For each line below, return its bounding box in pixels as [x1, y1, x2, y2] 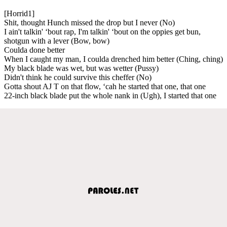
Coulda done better [4, 45, 65, 54]
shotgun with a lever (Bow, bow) [4, 36, 109, 45]
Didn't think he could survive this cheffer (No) [4, 72, 152, 82]
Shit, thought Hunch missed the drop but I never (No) [4, 18, 175, 27]
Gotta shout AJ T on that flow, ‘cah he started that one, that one [4, 82, 206, 91]
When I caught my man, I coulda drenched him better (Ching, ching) [4, 54, 223, 63]
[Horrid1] [4, 9, 34, 18]
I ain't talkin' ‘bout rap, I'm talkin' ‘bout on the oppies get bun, [4, 27, 201, 36]
